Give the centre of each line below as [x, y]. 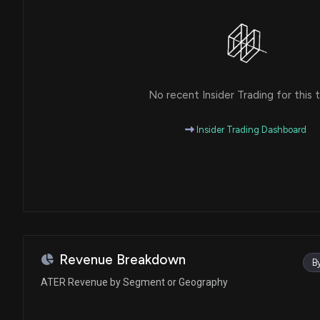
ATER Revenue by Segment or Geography [134, 282]
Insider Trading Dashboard [250, 129]
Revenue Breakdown [122, 259]
